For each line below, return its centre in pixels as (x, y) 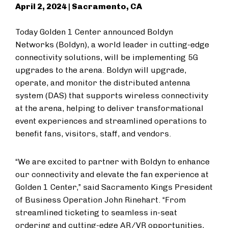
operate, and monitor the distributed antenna (103, 83)
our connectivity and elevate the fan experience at (112, 174)
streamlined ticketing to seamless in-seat (96, 212)
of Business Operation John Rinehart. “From (101, 200)
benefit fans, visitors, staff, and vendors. (93, 134)
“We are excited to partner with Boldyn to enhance (112, 162)
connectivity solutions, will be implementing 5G (107, 57)
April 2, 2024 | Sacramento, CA (79, 6)
